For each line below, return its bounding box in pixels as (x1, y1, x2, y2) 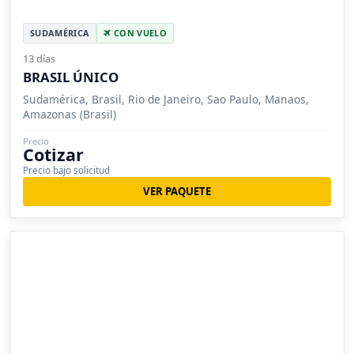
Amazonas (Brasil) (23, 106, 116, 122)
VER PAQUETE (143, 183, 211, 198)
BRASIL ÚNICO (23, 67, 119, 86)
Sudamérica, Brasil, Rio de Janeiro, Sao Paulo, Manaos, (23, 91, 309, 107)
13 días (23, 51, 55, 66)
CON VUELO (111, 26, 167, 39)
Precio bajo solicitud (23, 164, 110, 176)
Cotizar (23, 142, 84, 166)
